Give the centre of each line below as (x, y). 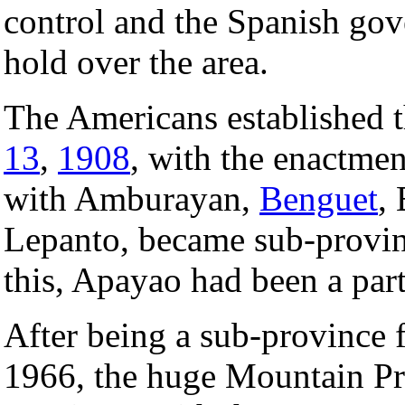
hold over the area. (136, 61)
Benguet (319, 198)
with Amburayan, (132, 198)
